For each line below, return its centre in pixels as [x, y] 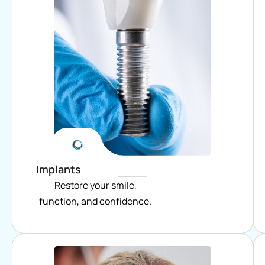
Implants [59, 169]
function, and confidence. [95, 201]
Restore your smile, [95, 185]
